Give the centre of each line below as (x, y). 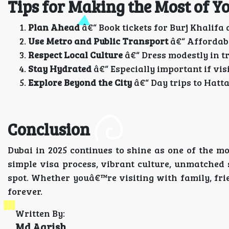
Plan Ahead (54, 27)
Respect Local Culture (75, 55)
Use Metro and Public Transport (98, 41)
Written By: (40, 213)
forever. (25, 191)
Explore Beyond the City (80, 82)
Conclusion (49, 129)
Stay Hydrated (60, 68)
